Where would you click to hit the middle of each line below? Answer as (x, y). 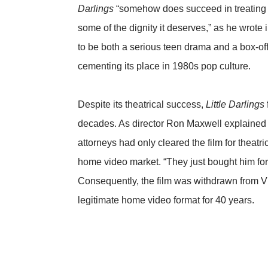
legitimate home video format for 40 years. (166, 200)
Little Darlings (235, 104)
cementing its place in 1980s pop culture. (164, 66)
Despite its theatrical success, (142, 104)
